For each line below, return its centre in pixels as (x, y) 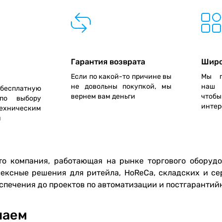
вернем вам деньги (103, 96)
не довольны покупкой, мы (121, 86)
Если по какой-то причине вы (121, 76)
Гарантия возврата (108, 61)
